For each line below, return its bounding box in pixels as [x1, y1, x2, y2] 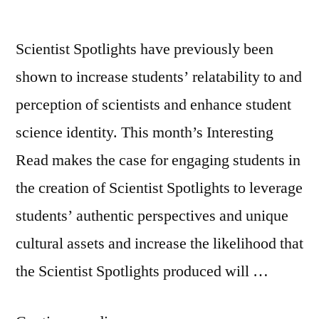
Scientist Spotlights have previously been [16, 38, 273, 59]
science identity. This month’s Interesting [16, 122, 273, 142]
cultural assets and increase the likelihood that [16, 233, 303, 253]
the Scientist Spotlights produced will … [16, 261, 268, 281]
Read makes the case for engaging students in [16, 150, 300, 170]
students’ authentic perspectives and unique [16, 205, 288, 226]
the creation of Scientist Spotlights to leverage [16, 177, 303, 198]
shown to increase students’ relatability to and [16, 66, 302, 87]
